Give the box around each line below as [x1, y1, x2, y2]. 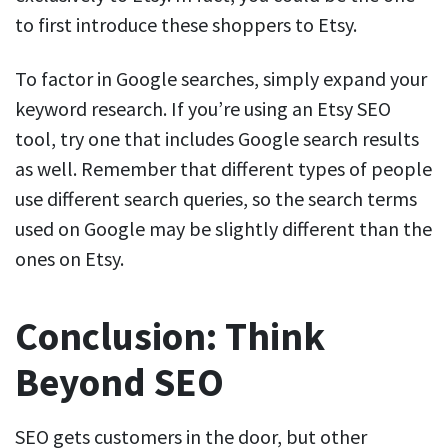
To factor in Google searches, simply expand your [15, 65, 427, 91]
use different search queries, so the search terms [15, 185, 417, 211]
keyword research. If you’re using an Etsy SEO [15, 95, 391, 121]
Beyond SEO [15, 357, 224, 407]
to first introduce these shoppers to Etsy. [15, 11, 361, 37]
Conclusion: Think [15, 311, 325, 361]
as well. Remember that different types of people [15, 155, 432, 181]
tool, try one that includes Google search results [15, 125, 419, 151]
